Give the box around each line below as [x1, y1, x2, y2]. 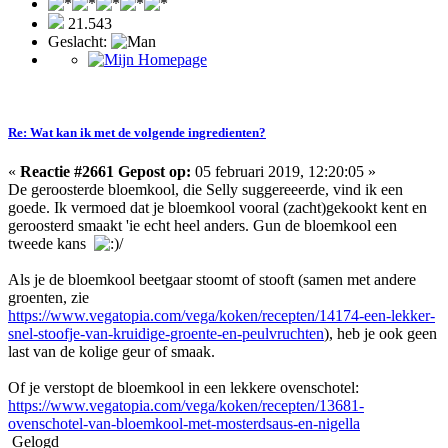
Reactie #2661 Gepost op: [20, 163, 191, 181]
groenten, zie [8, 289, 89, 307]
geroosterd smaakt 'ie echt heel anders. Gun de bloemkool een [8, 217, 397, 235]
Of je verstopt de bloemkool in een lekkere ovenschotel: [8, 379, 359, 397]
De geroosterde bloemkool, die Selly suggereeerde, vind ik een [8, 181, 403, 199]
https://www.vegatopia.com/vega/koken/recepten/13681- [8, 397, 364, 415]
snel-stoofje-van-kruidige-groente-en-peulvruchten [8, 325, 324, 343]
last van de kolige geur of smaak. [8, 343, 215, 361]
